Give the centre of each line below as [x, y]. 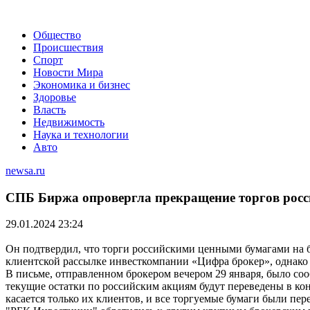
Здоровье [55, 97]
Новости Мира [68, 72]
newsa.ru [25, 171]
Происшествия [68, 47]
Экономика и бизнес [82, 85]
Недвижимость [69, 122]
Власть [49, 110]
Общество [57, 35]
